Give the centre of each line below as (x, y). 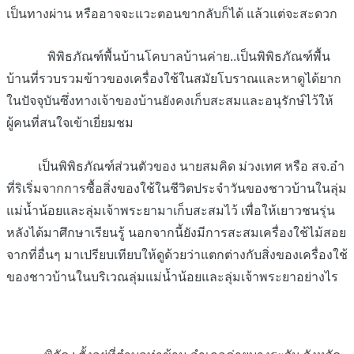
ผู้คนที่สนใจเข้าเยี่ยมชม (70, 123)
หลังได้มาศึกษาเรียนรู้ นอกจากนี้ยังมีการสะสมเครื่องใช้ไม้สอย (176, 233)
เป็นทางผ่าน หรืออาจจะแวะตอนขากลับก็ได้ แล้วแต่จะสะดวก (172, 13)
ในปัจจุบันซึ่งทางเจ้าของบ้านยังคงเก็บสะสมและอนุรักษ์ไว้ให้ (170, 101)
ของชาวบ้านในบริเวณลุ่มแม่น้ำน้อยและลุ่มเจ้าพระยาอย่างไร (172, 277)
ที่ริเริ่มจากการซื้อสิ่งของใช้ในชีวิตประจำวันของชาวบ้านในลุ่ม (177, 189)
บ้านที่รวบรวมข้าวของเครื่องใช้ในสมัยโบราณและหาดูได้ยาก (174, 79)
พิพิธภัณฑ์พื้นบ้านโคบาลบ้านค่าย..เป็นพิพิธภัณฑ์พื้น (168, 57)
